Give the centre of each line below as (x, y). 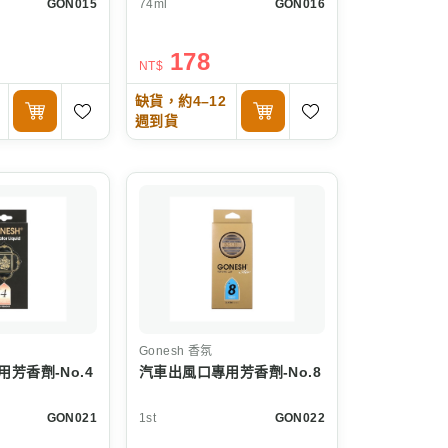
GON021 (71, 417)
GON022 (299, 417)
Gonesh (162, 350)
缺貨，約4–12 (181, 101)
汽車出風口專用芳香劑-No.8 (230, 371)
